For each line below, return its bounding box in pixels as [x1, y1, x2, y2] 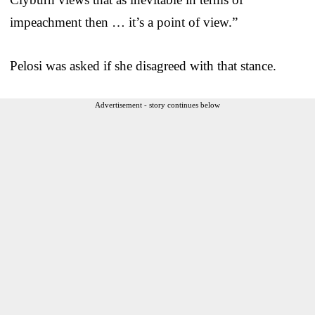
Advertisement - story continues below [95, 100, 220, 109]
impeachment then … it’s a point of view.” [10, 14, 238, 30]
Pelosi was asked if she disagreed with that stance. [10, 58, 276, 73]
